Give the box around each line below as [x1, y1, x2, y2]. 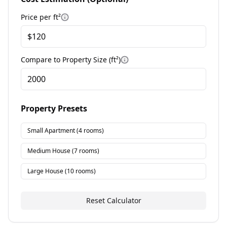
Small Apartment [27, 126, 75, 135]
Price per [21, 12, 53, 22]
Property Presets [21, 103, 87, 114]
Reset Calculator [86, 196, 141, 205]
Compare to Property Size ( [21, 55, 111, 64]
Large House [27, 167, 63, 175]
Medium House [27, 146, 70, 155]
